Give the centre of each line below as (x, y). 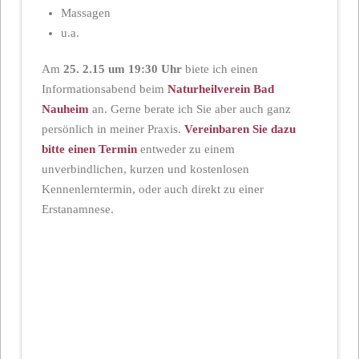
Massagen (86, 13)
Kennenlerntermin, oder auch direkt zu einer (152, 189)
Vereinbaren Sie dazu (240, 129)
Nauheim (65, 109)
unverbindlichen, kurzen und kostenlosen (145, 169)
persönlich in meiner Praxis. (113, 129)
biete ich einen (220, 69)
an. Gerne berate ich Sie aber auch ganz (190, 109)
